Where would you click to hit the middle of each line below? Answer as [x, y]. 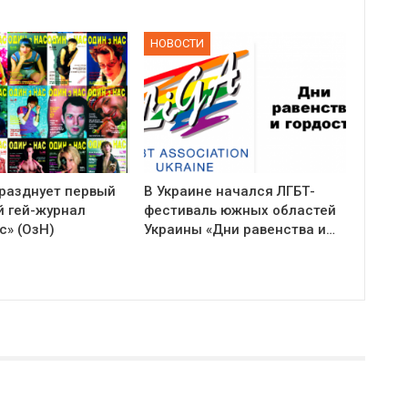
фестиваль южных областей [240, 211]
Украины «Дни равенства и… [240, 230]
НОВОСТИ [178, 44]
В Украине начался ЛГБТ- [230, 192]
